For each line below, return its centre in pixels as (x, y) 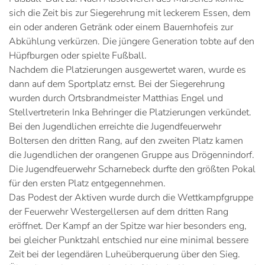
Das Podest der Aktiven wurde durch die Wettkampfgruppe (131, 197)
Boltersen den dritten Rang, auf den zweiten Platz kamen (126, 140)
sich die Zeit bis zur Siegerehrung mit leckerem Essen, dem (130, 13)
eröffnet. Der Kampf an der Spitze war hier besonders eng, (128, 226)
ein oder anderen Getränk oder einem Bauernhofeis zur (121, 27)
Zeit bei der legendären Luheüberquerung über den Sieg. (125, 254)
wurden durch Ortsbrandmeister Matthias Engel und (116, 98)
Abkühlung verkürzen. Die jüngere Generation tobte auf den (132, 41)
